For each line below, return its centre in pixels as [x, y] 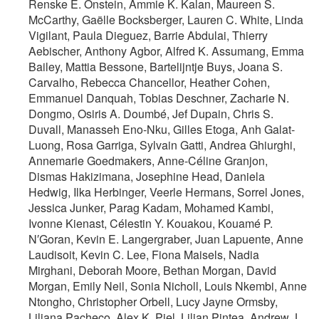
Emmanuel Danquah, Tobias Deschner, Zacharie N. [159, 98]
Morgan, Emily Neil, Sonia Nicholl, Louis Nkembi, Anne [168, 286]
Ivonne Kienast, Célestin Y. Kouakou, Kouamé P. [151, 223]
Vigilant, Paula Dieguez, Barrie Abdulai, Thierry [148, 35]
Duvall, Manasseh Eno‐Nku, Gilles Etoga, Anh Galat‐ [162, 129]
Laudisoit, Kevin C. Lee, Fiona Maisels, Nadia [144, 254]
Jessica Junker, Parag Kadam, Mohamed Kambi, [151, 207]
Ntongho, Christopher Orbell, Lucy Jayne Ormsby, [153, 301]
